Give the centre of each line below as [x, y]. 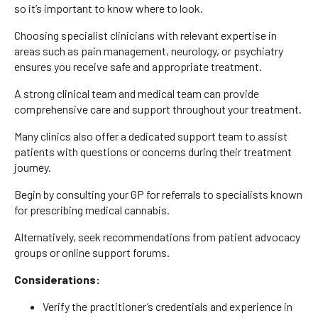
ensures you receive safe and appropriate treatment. [138, 66]
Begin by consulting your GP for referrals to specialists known [158, 194]
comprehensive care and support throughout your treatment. [158, 109]
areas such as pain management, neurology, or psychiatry [149, 50]
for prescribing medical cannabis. [92, 209]
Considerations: [57, 279]
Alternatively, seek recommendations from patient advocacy [157, 236]
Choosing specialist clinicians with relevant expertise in [146, 35]
